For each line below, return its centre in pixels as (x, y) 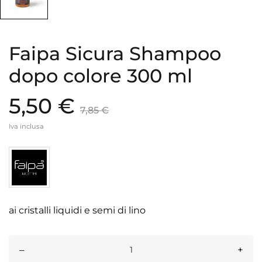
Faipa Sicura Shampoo (115, 54)
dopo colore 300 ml (101, 76)
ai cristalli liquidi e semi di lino (77, 211)
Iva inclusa (26, 127)
